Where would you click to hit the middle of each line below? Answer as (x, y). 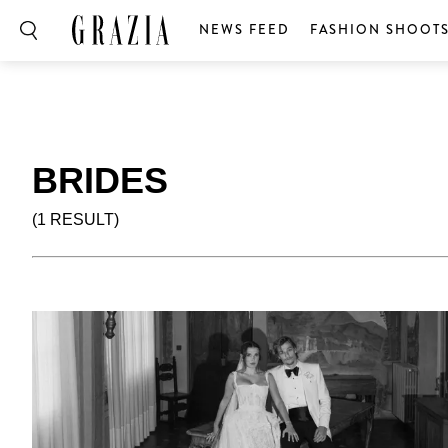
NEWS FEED (244, 29)
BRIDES (100, 180)
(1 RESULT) (75, 219)
